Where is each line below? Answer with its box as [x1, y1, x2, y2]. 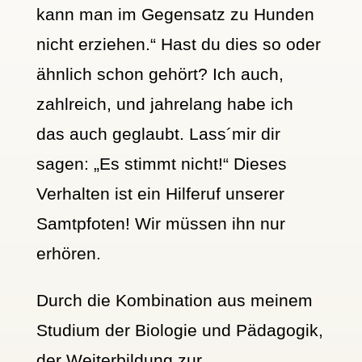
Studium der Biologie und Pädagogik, [36, 321, 323, 340]
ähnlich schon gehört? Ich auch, [36, 65, 284, 84]
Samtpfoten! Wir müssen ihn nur [36, 214, 285, 234]
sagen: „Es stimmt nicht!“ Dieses [36, 154, 287, 174]
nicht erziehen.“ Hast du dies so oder [36, 35, 321, 54]
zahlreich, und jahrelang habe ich [36, 95, 293, 114]
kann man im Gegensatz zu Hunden [36, 5, 314, 24]
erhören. [36, 244, 101, 263]
